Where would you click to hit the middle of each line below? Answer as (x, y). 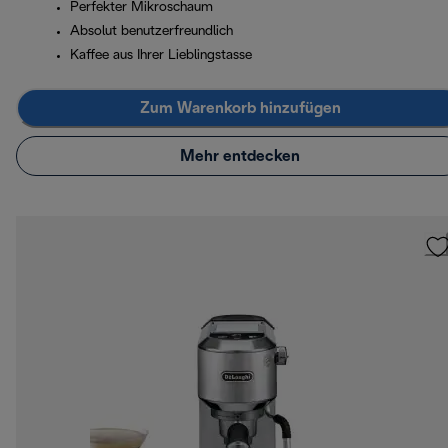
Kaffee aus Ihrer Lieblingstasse (161, 56)
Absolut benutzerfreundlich (151, 32)
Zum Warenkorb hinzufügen (240, 108)
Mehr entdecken (240, 156)
